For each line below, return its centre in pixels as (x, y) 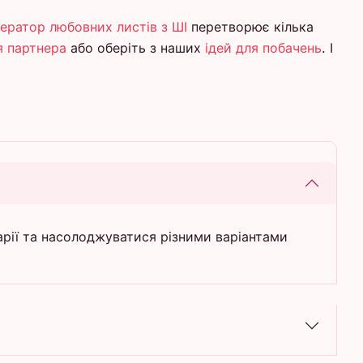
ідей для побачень (263, 47)
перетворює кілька (250, 26)
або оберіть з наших (136, 47)
